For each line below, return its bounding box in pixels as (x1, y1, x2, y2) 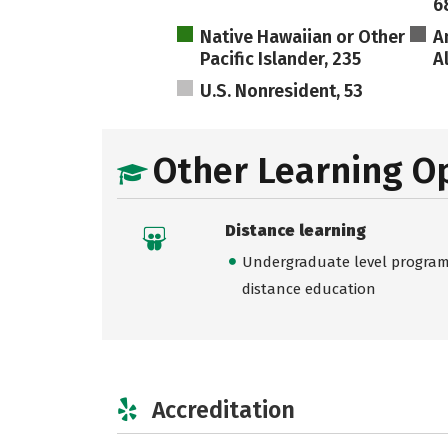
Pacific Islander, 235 (200, 48, 362, 70)
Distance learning (224, 221, 366, 240)
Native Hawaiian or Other (200, 26, 406, 48)
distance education (241, 280, 376, 299)
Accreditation (152, 395, 295, 424)
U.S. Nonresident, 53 (200, 80, 364, 102)
